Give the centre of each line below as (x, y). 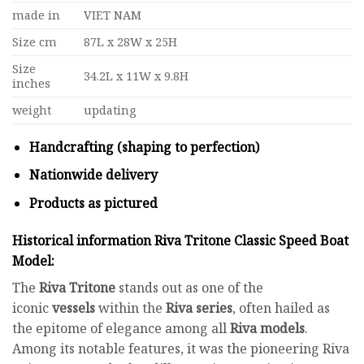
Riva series (199, 308)
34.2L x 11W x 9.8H (136, 76)
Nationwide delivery (95, 175)
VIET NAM (113, 15)
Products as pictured (93, 203)
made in (36, 15)
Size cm (35, 41)
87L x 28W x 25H (131, 41)
